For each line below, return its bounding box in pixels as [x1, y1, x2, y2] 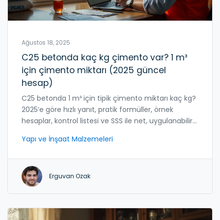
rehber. [22, 127, 46, 137]
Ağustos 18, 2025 [22, 38, 70, 47]
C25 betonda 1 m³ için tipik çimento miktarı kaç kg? [22, 93, 196, 103]
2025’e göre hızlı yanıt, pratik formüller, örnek [22, 104, 173, 114]
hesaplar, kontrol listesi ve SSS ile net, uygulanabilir [22, 115, 192, 126]
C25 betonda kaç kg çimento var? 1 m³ [22, 51, 188, 63]
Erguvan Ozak [49, 171, 90, 180]
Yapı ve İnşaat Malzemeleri [22, 134, 113, 144]
